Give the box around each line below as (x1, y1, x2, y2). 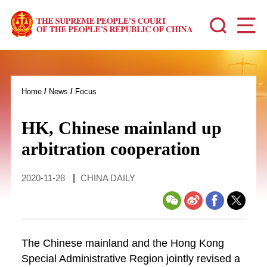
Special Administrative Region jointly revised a (21, 252, 240, 265)
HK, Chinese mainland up (21, 118, 222, 138)
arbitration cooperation (21, 139, 200, 159)
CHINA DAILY (80, 172, 135, 183)
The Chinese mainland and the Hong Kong (21, 237, 224, 249)
